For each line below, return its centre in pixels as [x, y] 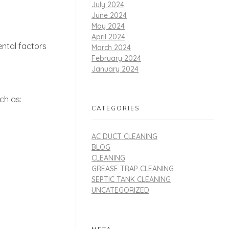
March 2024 [111, 47]
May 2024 [108, 26]
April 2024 [108, 37]
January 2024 [115, 69]
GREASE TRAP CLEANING [133, 169]
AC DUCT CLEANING [124, 137]
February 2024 [116, 58]
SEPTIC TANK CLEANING [131, 180]
